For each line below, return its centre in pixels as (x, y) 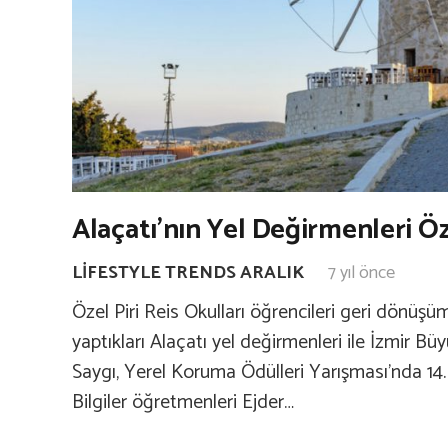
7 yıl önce (361, 273)
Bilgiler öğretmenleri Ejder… (183, 403)
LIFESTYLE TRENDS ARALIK (188, 273)
